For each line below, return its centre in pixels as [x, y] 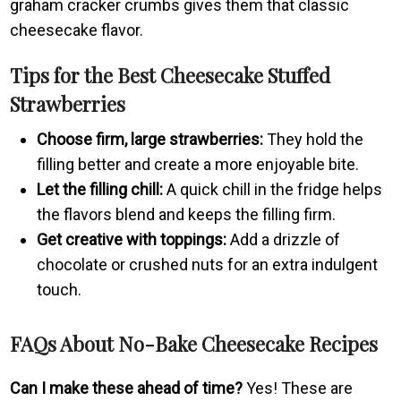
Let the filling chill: [100, 189]
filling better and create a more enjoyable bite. [198, 164]
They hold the [314, 139]
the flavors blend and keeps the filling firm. [187, 214]
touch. [60, 289]
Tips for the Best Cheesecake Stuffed [171, 75]
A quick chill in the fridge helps [273, 189]
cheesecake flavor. [77, 30]
